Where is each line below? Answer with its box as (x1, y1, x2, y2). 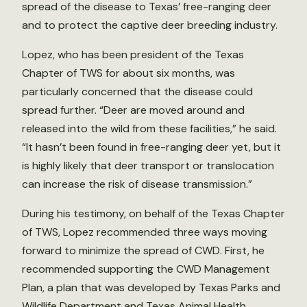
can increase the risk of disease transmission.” (22, 177, 252, 191)
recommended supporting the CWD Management (22, 262, 270, 276)
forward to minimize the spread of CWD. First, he (22, 243, 265, 258)
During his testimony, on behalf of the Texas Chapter (22, 206, 285, 221)
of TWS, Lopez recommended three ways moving (22, 225, 267, 239)
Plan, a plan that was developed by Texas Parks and (22, 280, 280, 295)
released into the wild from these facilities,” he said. (22, 121, 277, 136)
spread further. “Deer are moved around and (22, 103, 245, 117)
